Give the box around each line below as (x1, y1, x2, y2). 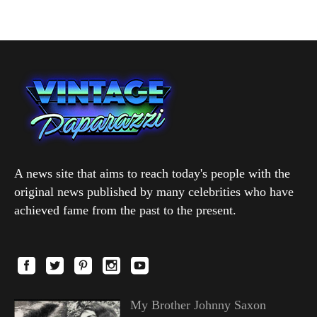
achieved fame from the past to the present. (14, 202, 236, 217)
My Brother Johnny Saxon (129, 297, 266, 312)
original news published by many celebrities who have (14, 184, 294, 199)
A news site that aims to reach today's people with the (14, 166, 290, 180)
